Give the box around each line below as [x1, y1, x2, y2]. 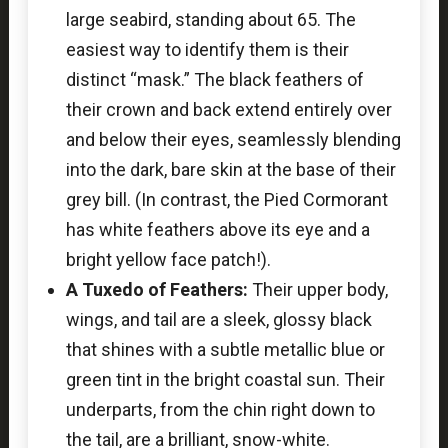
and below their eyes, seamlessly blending [65, 128, 401, 150]
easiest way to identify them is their [65, 38, 349, 60]
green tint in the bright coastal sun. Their [65, 368, 385, 390]
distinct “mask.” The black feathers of [65, 68, 364, 90]
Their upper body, [247, 278, 388, 300]
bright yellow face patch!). [65, 248, 271, 270]
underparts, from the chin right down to [65, 398, 375, 420]
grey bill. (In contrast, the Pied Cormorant [65, 188, 388, 210]
